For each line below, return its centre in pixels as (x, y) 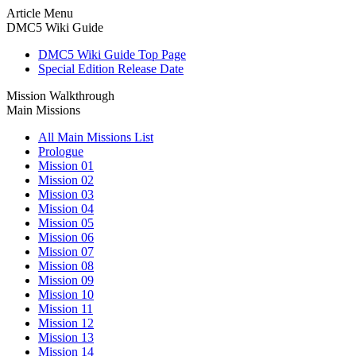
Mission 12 (66, 323)
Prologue (61, 151)
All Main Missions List (96, 137)
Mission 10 (66, 294)
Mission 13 (66, 337)
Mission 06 (66, 237)
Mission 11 (66, 309)
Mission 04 (66, 209)
